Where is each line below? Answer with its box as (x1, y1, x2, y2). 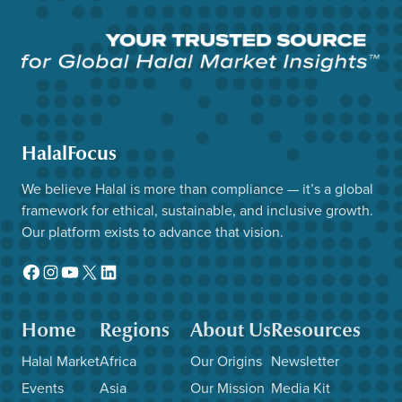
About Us (190, 318, 271, 343)
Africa (100, 351, 136, 371)
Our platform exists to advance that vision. (22, 221, 284, 241)
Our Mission (190, 378, 265, 398)
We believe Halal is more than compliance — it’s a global (22, 178, 373, 198)
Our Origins (190, 351, 262, 371)
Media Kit (271, 378, 330, 398)
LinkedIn (117, 249, 196, 274)
